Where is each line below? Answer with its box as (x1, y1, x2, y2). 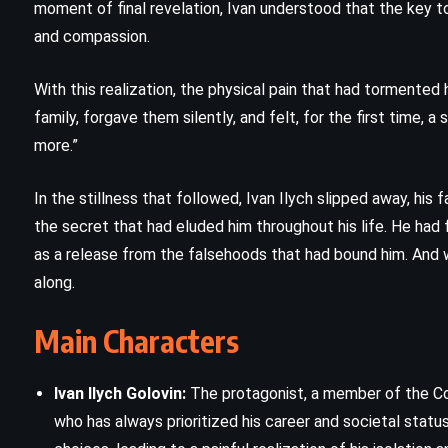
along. (34, 272, 75, 292)
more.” (34, 135, 78, 155)
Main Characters (34, 321, 239, 360)
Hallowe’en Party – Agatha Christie (102, 30, 425, 59)
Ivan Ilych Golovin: (54, 383, 186, 403)
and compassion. (34, 26, 150, 46)
